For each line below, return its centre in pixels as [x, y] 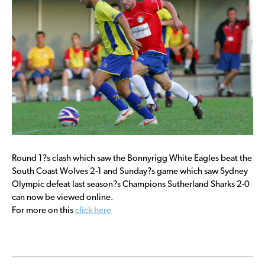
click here [93, 211]
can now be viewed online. [63, 198]
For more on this [43, 211]
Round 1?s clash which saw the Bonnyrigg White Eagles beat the [132, 159]
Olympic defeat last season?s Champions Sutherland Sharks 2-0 [131, 185]
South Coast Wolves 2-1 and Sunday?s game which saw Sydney [130, 172]
